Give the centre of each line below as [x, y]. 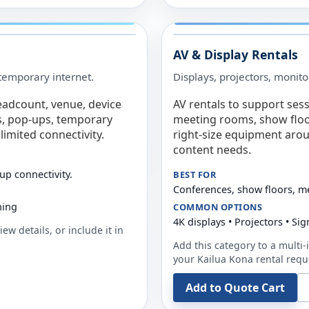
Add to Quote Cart [235, 288]
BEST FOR [195, 175]
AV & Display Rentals [236, 54]
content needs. [212, 150]
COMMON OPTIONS [218, 207]
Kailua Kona [225, 259]
